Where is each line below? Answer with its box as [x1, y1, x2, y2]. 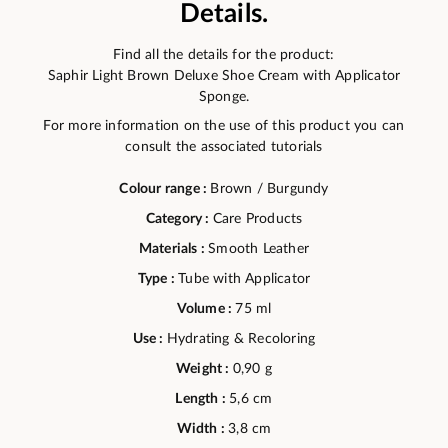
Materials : [138, 241, 209, 256]
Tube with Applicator [178, 271, 311, 286]
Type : [137, 271, 179, 286]
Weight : [175, 361, 233, 376]
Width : [176, 421, 229, 436]
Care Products [212, 211, 303, 226]
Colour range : [119, 181, 211, 196]
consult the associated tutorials [125, 138, 323, 154]
